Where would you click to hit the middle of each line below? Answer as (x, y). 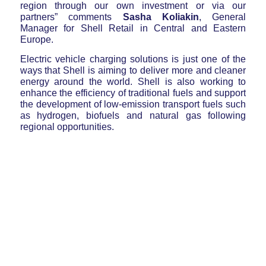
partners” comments (71, 17)
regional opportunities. (67, 127)
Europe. (37, 40)
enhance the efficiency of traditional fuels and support (133, 93)
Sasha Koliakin (161, 17)
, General (222, 17)
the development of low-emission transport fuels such (133, 104)
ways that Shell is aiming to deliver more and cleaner (133, 71)
